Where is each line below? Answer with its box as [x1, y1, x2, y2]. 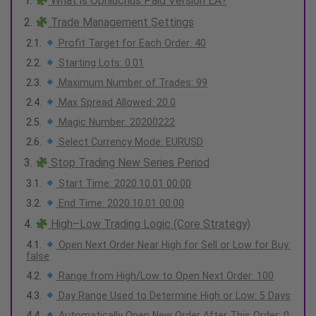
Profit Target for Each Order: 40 [56, 37, 207, 49]
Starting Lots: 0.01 [56, 57, 145, 69]
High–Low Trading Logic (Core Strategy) [47, 217, 250, 231]
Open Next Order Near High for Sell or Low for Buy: [56, 239, 291, 251]
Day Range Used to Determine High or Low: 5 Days [56, 290, 291, 302]
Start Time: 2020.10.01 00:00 [56, 178, 192, 190]
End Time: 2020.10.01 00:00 [56, 197, 185, 209]
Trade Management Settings [47, 16, 194, 30]
